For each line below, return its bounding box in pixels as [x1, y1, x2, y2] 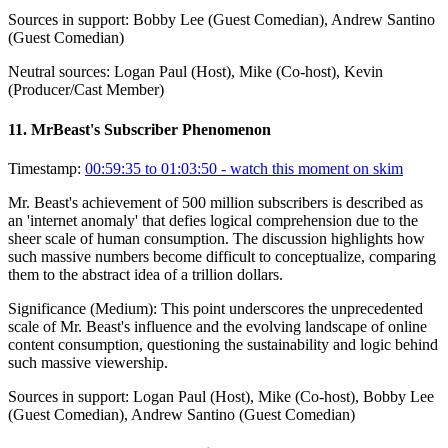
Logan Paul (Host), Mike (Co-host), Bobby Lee [133, 387, 434, 405]
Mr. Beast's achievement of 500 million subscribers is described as [8, 193, 423, 211]
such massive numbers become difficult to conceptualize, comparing [8, 247, 436, 265]
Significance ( [8, 299, 95, 317]
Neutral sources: [8, 63, 110, 81]
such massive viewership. [8, 353, 168, 371]
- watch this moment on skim [217, 159, 403, 177]
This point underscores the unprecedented [161, 299, 423, 317]
